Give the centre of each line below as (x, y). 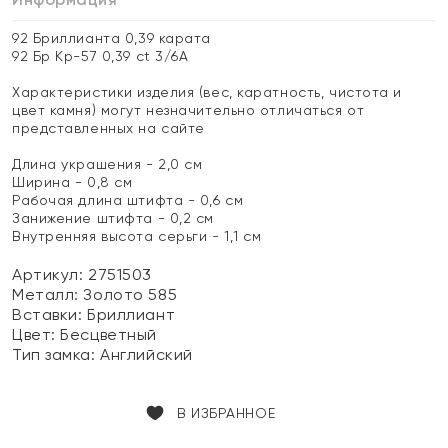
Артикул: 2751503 (82, 274)
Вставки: (50, 314)
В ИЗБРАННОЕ (226, 413)
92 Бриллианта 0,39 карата (111, 38)
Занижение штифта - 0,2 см (113, 218)
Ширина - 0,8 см (72, 182)
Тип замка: (56, 354)
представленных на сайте (108, 128)
